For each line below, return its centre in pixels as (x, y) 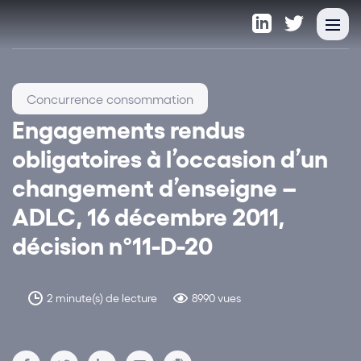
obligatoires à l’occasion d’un (170, 158)
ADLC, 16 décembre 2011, (148, 216)
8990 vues (216, 298)
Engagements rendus (129, 129)
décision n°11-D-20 (112, 245)
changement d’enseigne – (154, 187)
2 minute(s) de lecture (102, 298)
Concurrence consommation (110, 99)
